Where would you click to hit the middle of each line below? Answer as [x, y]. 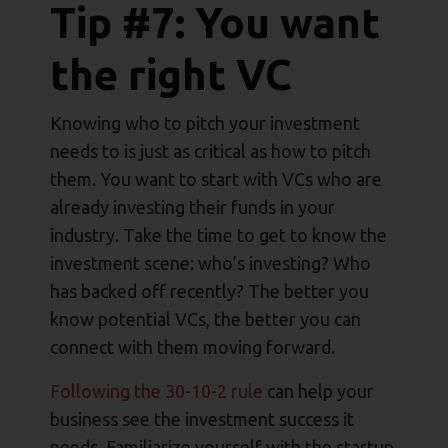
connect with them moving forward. [194, 347]
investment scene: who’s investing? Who [210, 263]
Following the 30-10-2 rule [156, 391]
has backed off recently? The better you [209, 291]
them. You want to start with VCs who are [216, 179]
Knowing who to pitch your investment [205, 123]
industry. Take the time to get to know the [218, 235]
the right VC [171, 75]
